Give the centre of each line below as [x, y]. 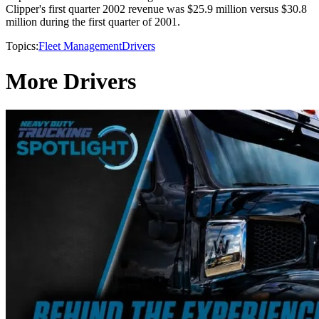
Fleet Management [80, 46]
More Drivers [71, 81]
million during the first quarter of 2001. [93, 22]
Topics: [22, 46]
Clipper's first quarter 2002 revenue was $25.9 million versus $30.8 [156, 9]
